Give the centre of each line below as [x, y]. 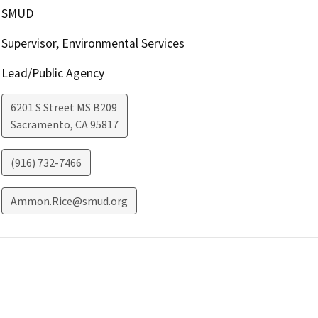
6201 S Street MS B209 [64, 108]
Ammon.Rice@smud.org [69, 201]
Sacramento [40, 125]
